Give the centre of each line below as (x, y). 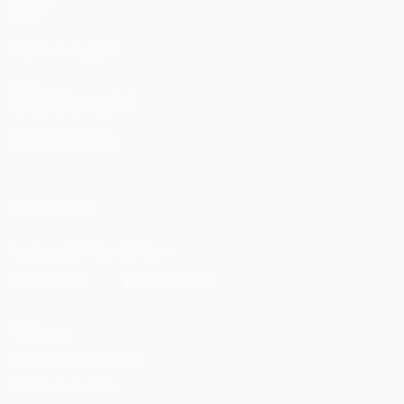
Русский (272, 163)
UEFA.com (37, 89)
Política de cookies (63, 385)
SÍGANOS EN (51, 207)
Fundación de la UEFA (71, 104)
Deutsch (210, 163)
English (92, 163)
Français (149, 163)
